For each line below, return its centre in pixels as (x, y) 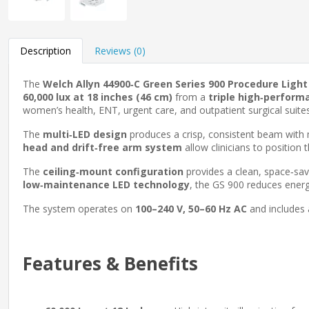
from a (190, 97)
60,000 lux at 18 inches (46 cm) (98, 97)
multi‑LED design (85, 134)
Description (46, 51)
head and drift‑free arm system (102, 147)
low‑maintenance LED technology (106, 185)
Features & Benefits (110, 263)
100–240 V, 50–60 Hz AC (191, 209)
